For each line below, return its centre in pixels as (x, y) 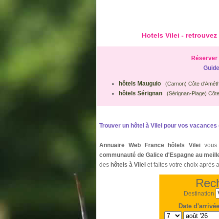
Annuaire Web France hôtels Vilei (150, 145)
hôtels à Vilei (128, 165)
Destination (199, 194)
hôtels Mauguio (140, 83)
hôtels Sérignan (141, 93)
